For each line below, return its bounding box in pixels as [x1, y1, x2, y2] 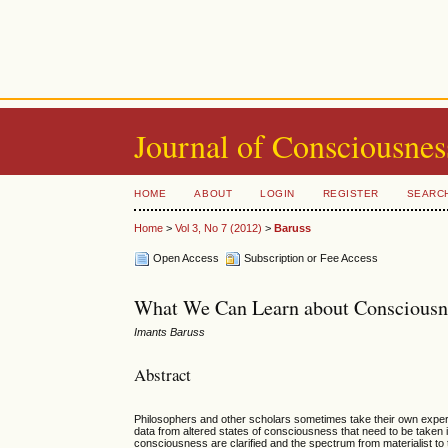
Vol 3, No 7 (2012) [175, 222, 263, 235]
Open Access [150, 251, 226, 264]
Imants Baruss [134, 326, 206, 339]
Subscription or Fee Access [241, 251, 379, 264]
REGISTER [322, 188, 379, 199]
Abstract [134, 362, 192, 386]
